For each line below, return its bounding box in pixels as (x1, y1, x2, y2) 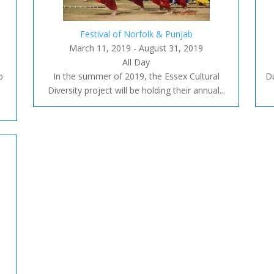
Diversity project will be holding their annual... (47, 84, 225, 96)
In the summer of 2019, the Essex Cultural (53, 70, 220, 82)
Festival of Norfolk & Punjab (80, 28, 193, 40)
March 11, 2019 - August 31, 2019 (69, 42, 203, 54)
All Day (122, 56, 150, 68)
